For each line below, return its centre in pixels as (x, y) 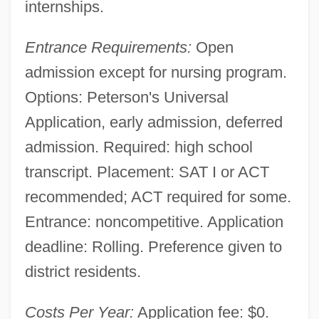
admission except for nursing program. (156, 72)
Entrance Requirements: (108, 47)
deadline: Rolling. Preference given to (153, 246)
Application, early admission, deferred (153, 122)
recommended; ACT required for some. (158, 197)
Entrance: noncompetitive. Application (154, 221)
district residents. (83, 271)
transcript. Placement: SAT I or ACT (147, 172)
